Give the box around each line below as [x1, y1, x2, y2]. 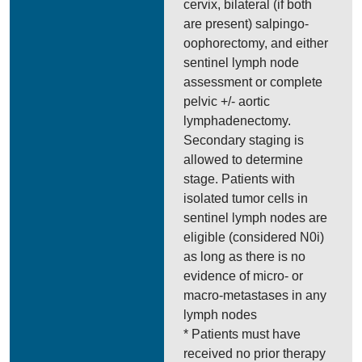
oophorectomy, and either [183, 36, 329, 50]
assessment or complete [183, 75, 323, 89]
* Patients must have [183, 327, 301, 341]
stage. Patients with [183, 172, 296, 186]
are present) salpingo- [183, 17, 309, 31]
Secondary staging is [183, 133, 305, 147]
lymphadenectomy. [183, 114, 292, 128]
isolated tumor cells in [183, 192, 309, 205]
